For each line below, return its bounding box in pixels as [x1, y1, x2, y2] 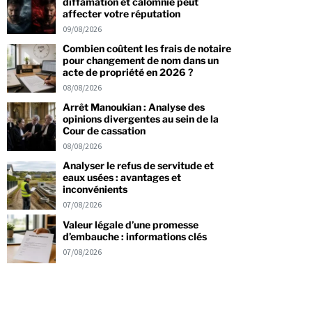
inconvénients [62, 182, 127, 195]
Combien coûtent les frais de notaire [62, 42, 231, 54]
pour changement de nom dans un [62, 54, 219, 66]
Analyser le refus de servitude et [62, 159, 214, 171]
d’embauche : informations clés [62, 231, 207, 243]
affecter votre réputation [62, 7, 180, 19]
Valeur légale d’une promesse [62, 219, 198, 231]
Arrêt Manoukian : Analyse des [62, 100, 205, 113]
